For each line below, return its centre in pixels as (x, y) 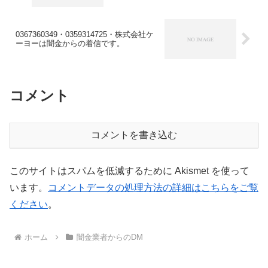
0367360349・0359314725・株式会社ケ (85, 35)
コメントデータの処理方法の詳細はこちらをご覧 (153, 188)
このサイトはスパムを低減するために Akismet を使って (130, 171)
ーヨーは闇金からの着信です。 (70, 44)
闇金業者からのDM (109, 237)
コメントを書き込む (134, 135)
